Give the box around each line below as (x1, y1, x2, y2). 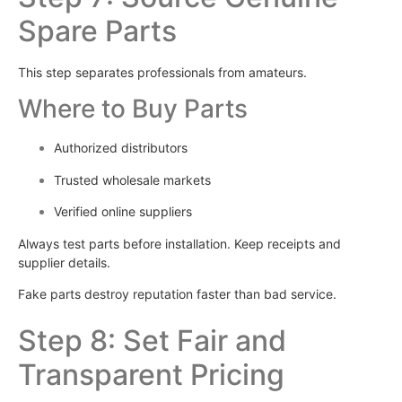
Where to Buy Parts (18, 93, 248, 125)
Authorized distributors (54, 140, 188, 156)
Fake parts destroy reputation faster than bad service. (18, 285, 336, 301)
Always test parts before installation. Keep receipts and (18, 235, 341, 251)
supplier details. (18, 254, 110, 270)
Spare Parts (18, 13, 177, 48)
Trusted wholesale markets (54, 171, 211, 188)
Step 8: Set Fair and (18, 323, 286, 359)
